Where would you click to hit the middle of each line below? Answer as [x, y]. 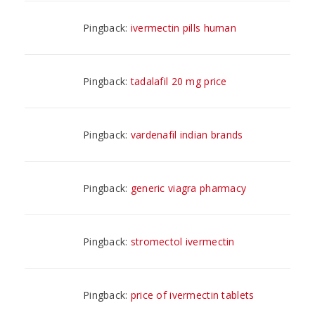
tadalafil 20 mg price [179, 81]
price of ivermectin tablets [192, 295]
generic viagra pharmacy [188, 188]
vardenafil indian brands [187, 134]
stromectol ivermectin [182, 241]
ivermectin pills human [183, 27]
